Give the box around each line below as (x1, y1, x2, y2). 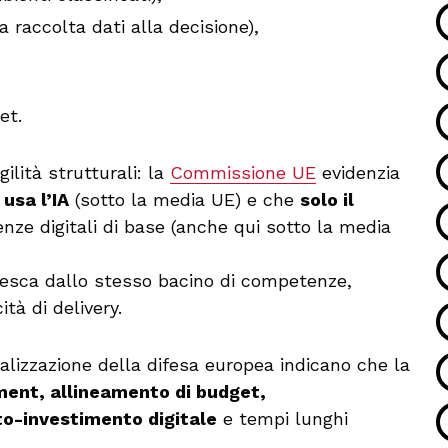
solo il (300, 189, 354, 210)
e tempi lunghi (217, 408, 348, 429)
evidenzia (316, 162, 400, 183)
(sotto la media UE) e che (69, 189, 300, 210)
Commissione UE (170, 162, 316, 183)
